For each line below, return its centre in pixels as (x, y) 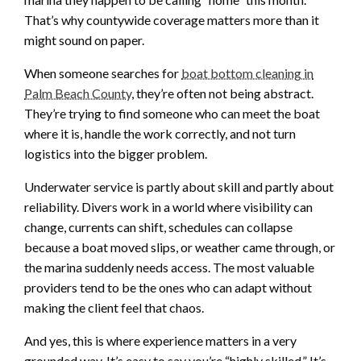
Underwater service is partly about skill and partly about (179, 186)
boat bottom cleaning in (247, 73)
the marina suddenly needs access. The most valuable (169, 267)
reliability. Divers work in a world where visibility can (168, 206)
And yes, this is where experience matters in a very (160, 340)
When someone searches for (103, 73)
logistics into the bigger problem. (116, 153)
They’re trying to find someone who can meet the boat (172, 113)
